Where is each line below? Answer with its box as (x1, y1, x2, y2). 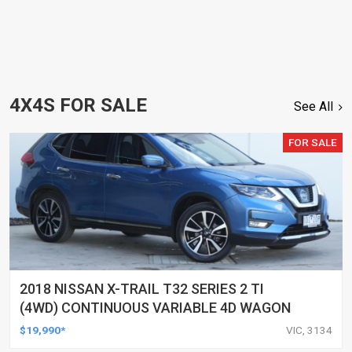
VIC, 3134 (286, 323, 332, 336)
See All (294, 98, 334, 114)
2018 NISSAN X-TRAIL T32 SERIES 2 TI (20, 280, 264, 297)
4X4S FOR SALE (9, 93, 147, 116)
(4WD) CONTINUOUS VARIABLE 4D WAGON (20, 299, 291, 316)
